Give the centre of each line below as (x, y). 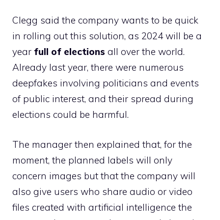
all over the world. (145, 52)
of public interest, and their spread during (103, 99)
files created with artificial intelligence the (102, 207)
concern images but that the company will (104, 176)
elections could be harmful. (70, 114)
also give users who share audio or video (102, 191)
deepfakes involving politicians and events (106, 83)
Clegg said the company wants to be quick (105, 20)
